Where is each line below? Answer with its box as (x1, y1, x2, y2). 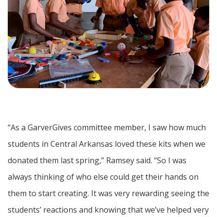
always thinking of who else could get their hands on (8, 171, 199, 182)
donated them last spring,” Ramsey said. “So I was (8, 155, 186, 166)
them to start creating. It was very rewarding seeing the (8, 188, 209, 199)
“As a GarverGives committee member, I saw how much (8, 122, 206, 133)
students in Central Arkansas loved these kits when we (8, 139, 205, 149)
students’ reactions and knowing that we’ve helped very (8, 204, 209, 215)
